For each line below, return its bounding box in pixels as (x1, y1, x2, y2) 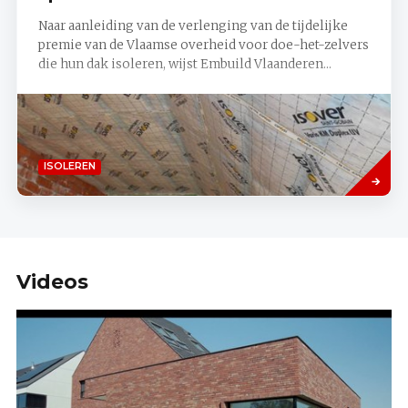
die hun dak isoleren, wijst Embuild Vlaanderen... (37, 56, 331, 72)
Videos (16, 269, 88, 293)
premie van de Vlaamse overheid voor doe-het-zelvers (37, 36, 369, 53)
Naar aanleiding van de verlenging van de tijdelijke (37, 17, 348, 34)
